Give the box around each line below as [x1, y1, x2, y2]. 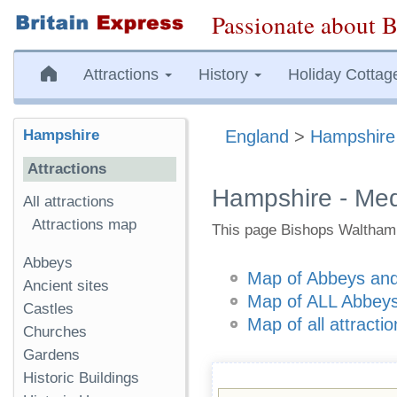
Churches [23, 323, 87, 341]
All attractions [23, 193, 114, 210]
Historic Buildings [23, 370, 139, 387]
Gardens [23, 346, 80, 364]
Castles [23, 300, 74, 318]
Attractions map [32, 216, 136, 233]
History [198, 66, 253, 83]
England [225, 127, 289, 146]
